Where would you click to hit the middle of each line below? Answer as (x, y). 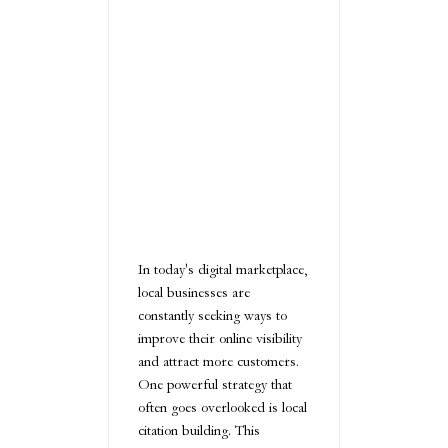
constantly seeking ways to (212, 315)
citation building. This (199, 430)
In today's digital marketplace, (222, 269)
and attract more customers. (218, 361)
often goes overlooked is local (222, 407)
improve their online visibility (220, 338)
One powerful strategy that (215, 384)
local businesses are (194, 292)
